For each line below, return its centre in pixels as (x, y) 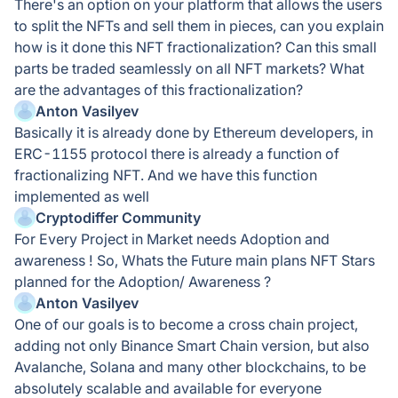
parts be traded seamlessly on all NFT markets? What (189, 68)
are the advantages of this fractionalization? (159, 90)
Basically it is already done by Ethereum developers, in (194, 132)
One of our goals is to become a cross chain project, (186, 324)
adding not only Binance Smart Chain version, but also (192, 346)
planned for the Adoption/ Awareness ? (143, 282)
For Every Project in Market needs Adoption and (172, 239)
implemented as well (82, 196)
